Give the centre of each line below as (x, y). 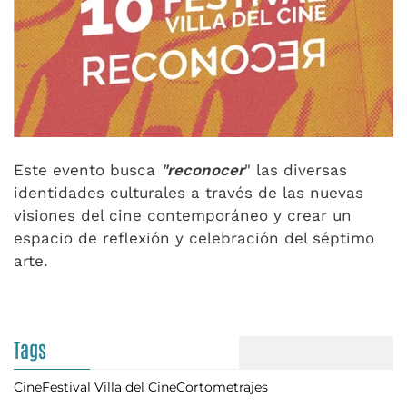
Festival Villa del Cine (109, 387)
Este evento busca (87, 170)
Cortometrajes (222, 387)
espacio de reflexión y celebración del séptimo (194, 238)
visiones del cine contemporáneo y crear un (183, 215)
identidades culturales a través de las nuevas (189, 193)
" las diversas (296, 170)
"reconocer (203, 170)
